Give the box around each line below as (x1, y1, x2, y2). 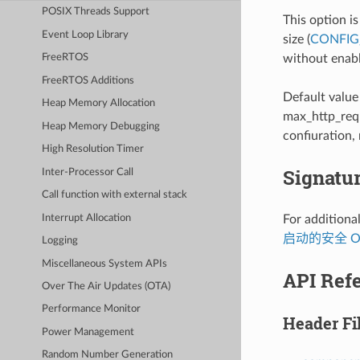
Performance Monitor (42, 304, 141, 315)
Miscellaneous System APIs (42, 258, 168, 269)
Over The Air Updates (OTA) (42, 281, 171, 292)
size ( (282, 32, 310, 46)
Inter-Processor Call (42, 166, 134, 178)
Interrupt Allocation (42, 212, 132, 223)
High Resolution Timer (42, 144, 145, 155)
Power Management (42, 326, 135, 337)
